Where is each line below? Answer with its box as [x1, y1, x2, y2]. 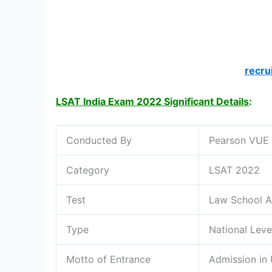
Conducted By [66, 134, 132, 146]
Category [66, 163, 109, 176]
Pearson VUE [209, 134, 269, 146]
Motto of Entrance [66, 253, 151, 265]
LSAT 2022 [209, 163, 260, 176]
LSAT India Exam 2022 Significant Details [56, 95, 249, 108]
